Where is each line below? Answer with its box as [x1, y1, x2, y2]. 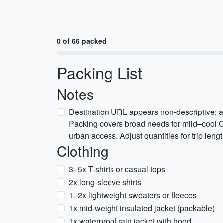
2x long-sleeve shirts [69, 176, 141, 188]
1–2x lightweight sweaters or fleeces [69, 189, 197, 201]
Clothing [57, 141, 109, 161]
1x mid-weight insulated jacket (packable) [69, 202, 215, 214]
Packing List [57, 61, 142, 84]
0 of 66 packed [57, 36, 107, 46]
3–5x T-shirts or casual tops [69, 163, 165, 175]
